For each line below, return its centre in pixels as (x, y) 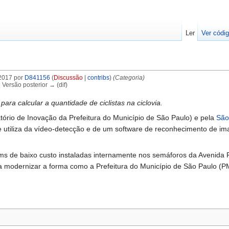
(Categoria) (129, 78)
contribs (98, 78)
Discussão (68, 78)
